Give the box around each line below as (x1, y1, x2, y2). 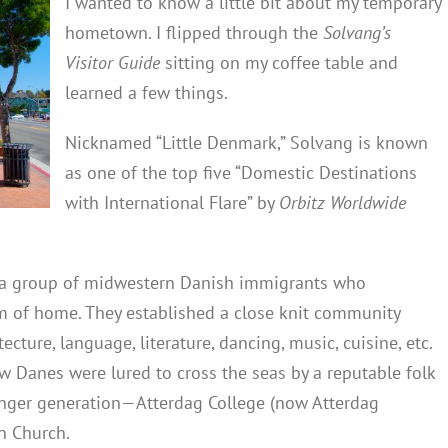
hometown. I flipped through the (65, 20, 323, 44)
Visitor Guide (65, 50, 165, 74)
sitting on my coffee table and (165, 50, 398, 74)
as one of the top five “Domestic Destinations (65, 160, 417, 184)
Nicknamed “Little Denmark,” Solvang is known (65, 130, 428, 154)
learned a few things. (65, 80, 228, 104)
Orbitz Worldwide (279, 190, 406, 214)
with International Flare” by (65, 190, 279, 214)
